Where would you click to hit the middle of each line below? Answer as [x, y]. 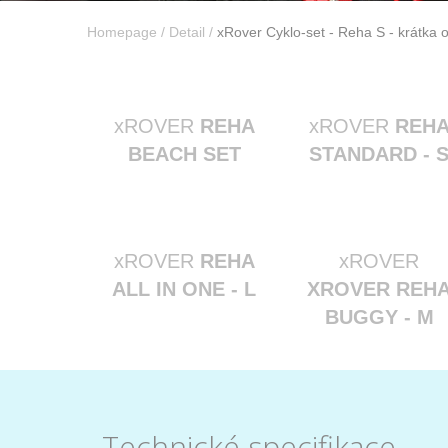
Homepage [122, 32]
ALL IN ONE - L [184, 289]
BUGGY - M [379, 317]
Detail [187, 32]
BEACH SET [184, 154]
